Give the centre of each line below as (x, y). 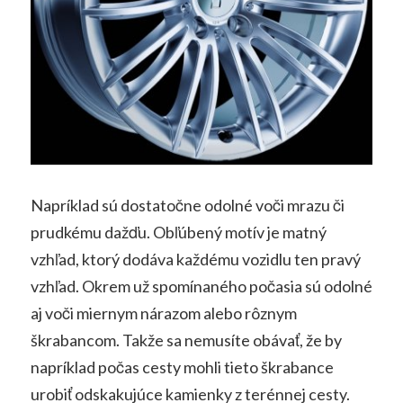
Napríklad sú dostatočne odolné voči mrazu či (187, 205)
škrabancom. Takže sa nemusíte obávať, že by (186, 340)
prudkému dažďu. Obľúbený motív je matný (178, 232)
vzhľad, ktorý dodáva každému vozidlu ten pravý (195, 259)
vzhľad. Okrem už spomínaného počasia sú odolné (201, 286)
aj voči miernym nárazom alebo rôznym (163, 313)
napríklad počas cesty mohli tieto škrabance (182, 367)
